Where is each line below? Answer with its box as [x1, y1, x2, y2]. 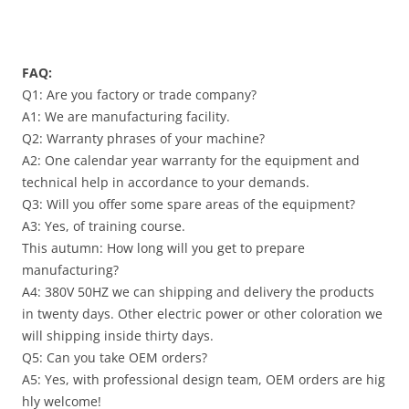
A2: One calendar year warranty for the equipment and [22, 152, 360, 169]
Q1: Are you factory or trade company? [22, 86, 264, 103]
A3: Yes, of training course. [22, 217, 185, 235]
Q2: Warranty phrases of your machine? [22, 130, 268, 147]
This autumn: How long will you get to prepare [22, 239, 305, 257]
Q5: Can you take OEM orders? [22, 349, 211, 366]
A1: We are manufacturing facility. [22, 108, 230, 125]
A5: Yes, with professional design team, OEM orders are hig [22, 371, 385, 388]
